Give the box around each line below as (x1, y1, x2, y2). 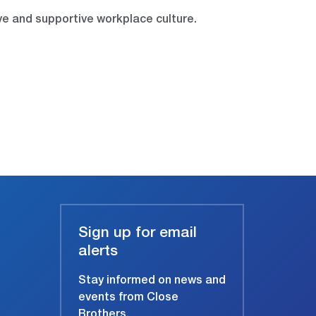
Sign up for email (78, 226, 197, 242)
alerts (78, 245, 118, 260)
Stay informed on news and (78, 276, 226, 288)
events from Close (78, 293, 178, 305)
